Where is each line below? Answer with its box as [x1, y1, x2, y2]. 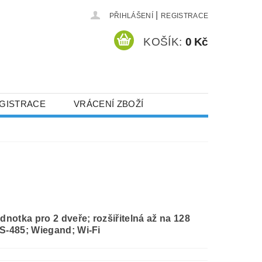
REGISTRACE [160, 12, 209, 20]
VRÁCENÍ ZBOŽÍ [74, 98, 144, 109]
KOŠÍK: [143, 35, 182, 48]
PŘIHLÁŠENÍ [109, 12, 153, 20]
